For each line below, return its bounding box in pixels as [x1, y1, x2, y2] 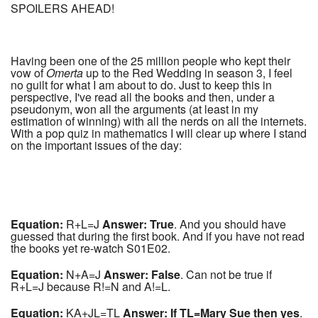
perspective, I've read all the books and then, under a [11, 89, 275, 106]
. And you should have [174, 216, 286, 233]
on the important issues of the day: [11, 137, 182, 154]
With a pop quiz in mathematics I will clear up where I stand [11, 125, 307, 142]
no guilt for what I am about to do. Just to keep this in [11, 77, 272, 94]
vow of [11, 65, 46, 82]
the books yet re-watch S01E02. [11, 240, 170, 257]
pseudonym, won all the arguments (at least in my [11, 101, 258, 118]
